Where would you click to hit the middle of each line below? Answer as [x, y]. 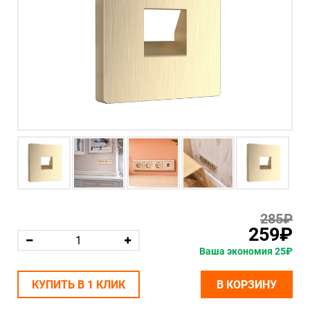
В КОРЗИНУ [247, 285]
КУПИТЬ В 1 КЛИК [79, 285]
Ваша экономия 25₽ [246, 251]
